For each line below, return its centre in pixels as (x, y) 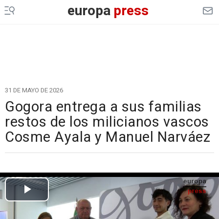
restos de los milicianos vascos (107, 122)
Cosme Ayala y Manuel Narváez (108, 137)
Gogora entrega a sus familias (103, 107)
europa (89, 11)
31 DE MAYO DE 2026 (34, 90)
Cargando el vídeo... (109, 166)
